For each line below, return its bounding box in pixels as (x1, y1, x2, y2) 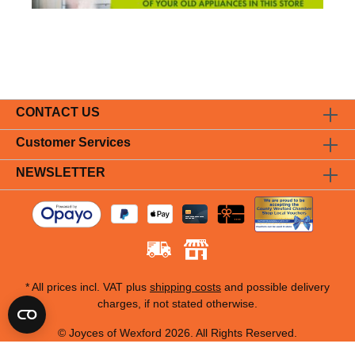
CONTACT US (16, 105, 100, 119)
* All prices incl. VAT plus (25, 280, 150, 293)
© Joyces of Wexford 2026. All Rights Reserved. (58, 326, 297, 339)
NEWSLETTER (16, 165, 105, 179)
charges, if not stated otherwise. (97, 296, 258, 310)
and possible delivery (221, 280, 330, 293)
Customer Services (16, 135, 131, 149)
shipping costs (150, 280, 221, 293)
